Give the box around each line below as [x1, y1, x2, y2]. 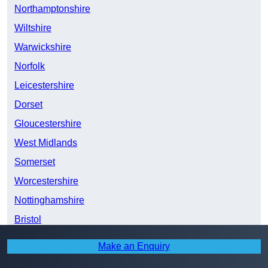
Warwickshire [14, 42, 71, 53]
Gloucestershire [14, 118, 81, 129]
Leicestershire [14, 80, 74, 91]
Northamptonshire [14, 4, 90, 14]
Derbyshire [14, 233, 61, 244]
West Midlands [14, 138, 77, 148]
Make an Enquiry [98, 241, 170, 251]
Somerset [14, 157, 55, 167]
